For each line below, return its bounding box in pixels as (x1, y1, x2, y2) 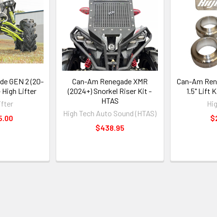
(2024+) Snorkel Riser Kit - (68, 86, 152, 95)
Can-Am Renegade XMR (72, 76, 148, 86)
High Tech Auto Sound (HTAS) (63, 108, 157, 118)
